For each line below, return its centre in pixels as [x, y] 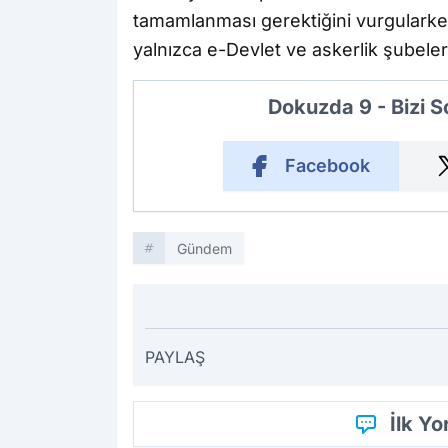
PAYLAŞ [175, 357]
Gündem [204, 249]
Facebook [327, 166]
